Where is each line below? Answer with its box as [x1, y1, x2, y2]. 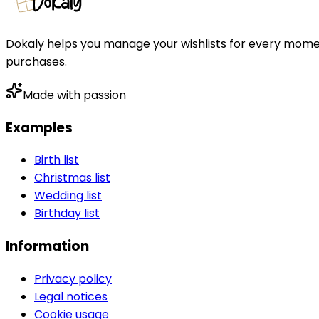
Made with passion [23, 86, 126, 103]
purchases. [6, 53, 67, 70]
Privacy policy [34, 270, 112, 287]
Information [6, 236, 89, 256]
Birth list [34, 152, 79, 169]
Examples [6, 117, 73, 137]
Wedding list [34, 187, 102, 204]
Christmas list [34, 169, 110, 187]
